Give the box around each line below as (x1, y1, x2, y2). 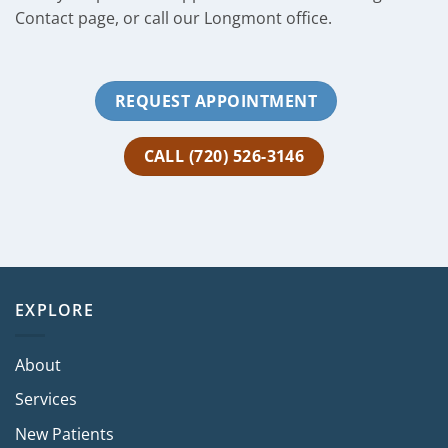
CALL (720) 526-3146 (143, 145, 305, 168)
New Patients (15, 422, 114, 445)
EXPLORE (15, 299, 94, 321)
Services (15, 388, 77, 411)
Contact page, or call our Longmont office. (15, 6, 332, 29)
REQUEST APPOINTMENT (114, 90, 318, 113)
